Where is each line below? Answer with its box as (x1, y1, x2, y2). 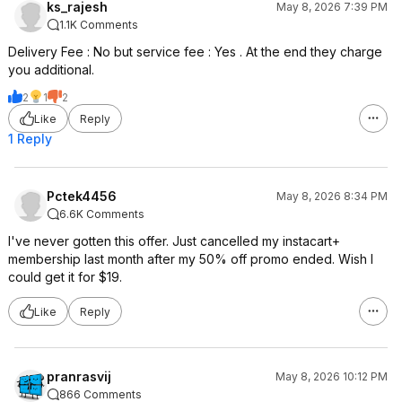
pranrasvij (47, 369, 111, 384)
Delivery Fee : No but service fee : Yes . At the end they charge (8, 44, 382, 59)
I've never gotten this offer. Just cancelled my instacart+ (8, 233, 340, 249)
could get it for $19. (8, 269, 122, 284)
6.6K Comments (59, 207, 144, 221)
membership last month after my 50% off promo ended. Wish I (8, 251, 373, 267)
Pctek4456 (47, 188, 117, 204)
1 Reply (8, 131, 52, 146)
